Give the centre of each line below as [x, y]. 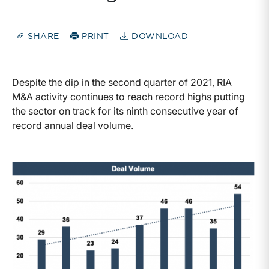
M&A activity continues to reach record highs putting [128, 97]
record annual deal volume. [73, 126]
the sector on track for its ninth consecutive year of [125, 111]
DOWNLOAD [159, 37]
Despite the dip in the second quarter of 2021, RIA [122, 83]
